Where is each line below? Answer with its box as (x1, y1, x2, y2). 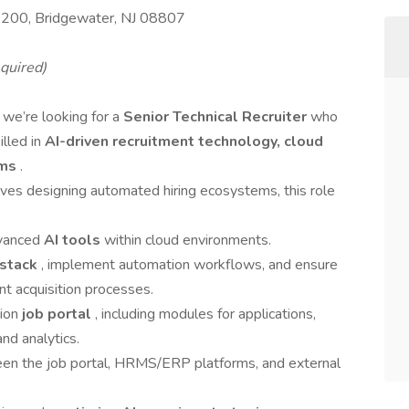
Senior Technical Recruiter (123, 107, 310, 127)
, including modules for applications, (95, 304, 316, 324)
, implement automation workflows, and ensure (41, 255, 338, 275)
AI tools (44, 230, 104, 250)
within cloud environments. (104, 230, 271, 250)
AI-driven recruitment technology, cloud (45, 131, 323, 152)
